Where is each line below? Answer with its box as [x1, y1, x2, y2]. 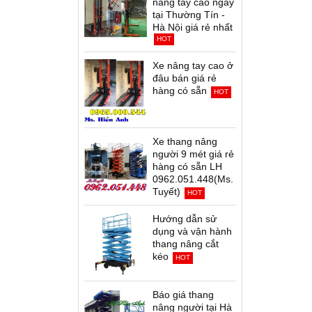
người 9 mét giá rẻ [153, 148, 234, 159]
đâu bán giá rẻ [153, 72, 217, 84]
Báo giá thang [153, 289, 214, 300]
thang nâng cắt [153, 238, 219, 249]
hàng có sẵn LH [153, 161, 222, 172]
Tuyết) [153, 186, 180, 197]
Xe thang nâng [153, 136, 217, 147]
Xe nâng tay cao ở [153, 60, 233, 71]
